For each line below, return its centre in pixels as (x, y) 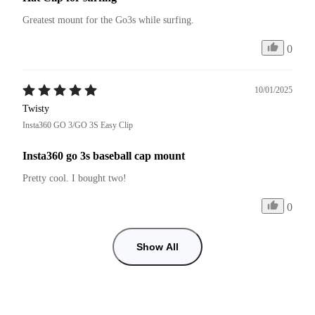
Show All (157, 246)
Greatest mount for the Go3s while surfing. (108, 20)
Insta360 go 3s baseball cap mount (104, 155)
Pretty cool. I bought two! (75, 178)
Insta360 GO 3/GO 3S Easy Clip (78, 125)
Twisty (36, 108)
